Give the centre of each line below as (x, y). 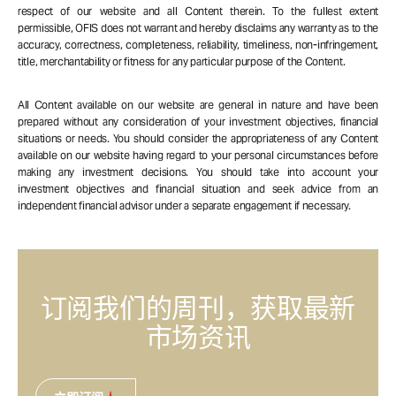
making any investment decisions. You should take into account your (198, 172)
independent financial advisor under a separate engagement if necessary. (184, 206)
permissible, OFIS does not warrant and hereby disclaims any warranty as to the (198, 28)
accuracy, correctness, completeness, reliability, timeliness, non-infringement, (198, 45)
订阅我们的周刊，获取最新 (198, 308)
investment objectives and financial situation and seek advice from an (198, 189)
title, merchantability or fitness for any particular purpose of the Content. (182, 62)
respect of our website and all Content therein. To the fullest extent (198, 11)
